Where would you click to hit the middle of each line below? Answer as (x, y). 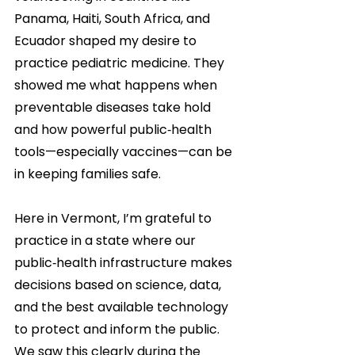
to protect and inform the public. (118, 329)
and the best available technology (123, 307)
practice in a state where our (107, 240)
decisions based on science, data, (119, 285)
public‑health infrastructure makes (125, 263)
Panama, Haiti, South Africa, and (114, 19)
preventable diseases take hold (114, 107)
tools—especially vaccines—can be (125, 152)
